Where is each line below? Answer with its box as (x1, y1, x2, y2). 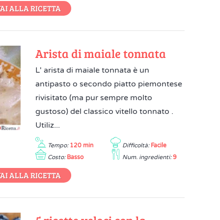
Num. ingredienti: (122, 154, 171, 161)
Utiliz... (35, 120, 60, 130)
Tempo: (48, 142, 69, 149)
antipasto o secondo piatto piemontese (35, 79, 183, 89)
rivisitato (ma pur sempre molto (35, 93, 153, 103)
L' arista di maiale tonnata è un (35, 65, 150, 75)
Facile (150, 142, 166, 149)
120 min (70, 142, 94, 149)
